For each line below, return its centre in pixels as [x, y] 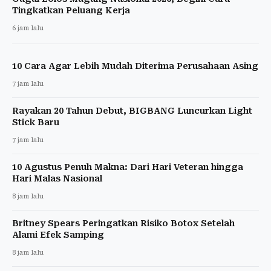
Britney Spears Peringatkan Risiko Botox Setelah [123, 223]
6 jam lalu [28, 28]
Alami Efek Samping [58, 234]
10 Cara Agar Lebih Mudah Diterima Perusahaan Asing [135, 66]
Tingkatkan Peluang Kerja [71, 10]
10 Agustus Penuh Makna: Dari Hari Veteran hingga [128, 167]
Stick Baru [36, 122]
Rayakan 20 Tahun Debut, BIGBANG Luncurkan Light [132, 110]
